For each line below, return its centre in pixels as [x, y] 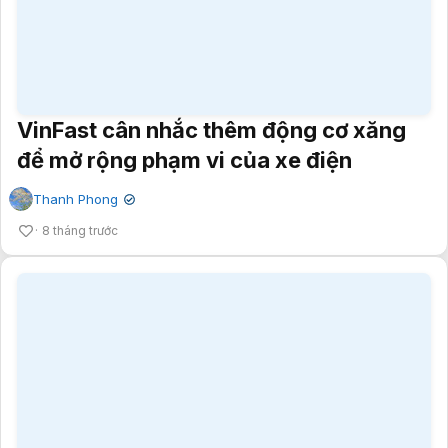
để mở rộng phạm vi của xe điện [184, 117]
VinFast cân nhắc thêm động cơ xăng [211, 87]
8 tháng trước [80, 188]
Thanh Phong [75, 156]
